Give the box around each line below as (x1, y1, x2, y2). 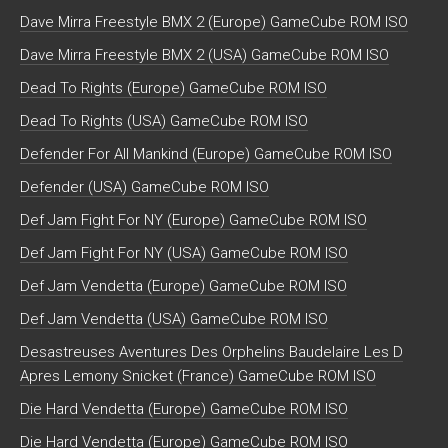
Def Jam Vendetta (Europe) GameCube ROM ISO (20, 277, 347, 296)
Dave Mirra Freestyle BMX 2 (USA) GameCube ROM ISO (20, 46, 389, 65)
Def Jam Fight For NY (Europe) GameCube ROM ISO (20, 211, 367, 230)
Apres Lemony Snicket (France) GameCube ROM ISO (20, 367, 376, 386)
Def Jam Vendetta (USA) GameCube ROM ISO (20, 310, 328, 329)
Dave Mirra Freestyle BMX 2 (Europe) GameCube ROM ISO (20, 13, 408, 32)
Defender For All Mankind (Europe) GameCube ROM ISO (20, 145, 392, 164)
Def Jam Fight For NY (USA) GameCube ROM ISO (20, 244, 348, 263)
